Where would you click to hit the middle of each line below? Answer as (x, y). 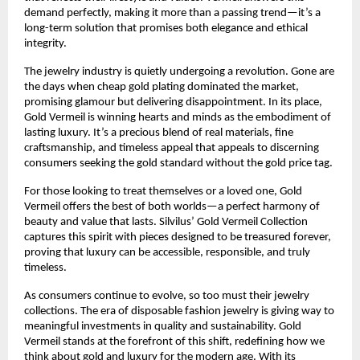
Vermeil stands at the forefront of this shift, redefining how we (174, 342)
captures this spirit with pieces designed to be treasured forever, (178, 237)
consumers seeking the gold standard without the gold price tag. (178, 163)
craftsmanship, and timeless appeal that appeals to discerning (172, 148)
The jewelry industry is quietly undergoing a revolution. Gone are (179, 72)
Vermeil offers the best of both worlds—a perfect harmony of (172, 207)
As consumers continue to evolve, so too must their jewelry (167, 296)
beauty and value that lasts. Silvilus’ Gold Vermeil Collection (166, 222)
